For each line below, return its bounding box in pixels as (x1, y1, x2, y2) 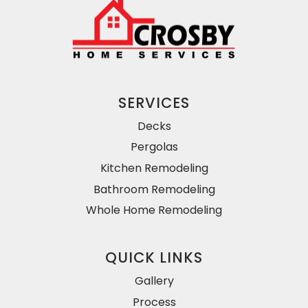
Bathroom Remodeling (93, 181, 215, 197)
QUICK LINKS (105, 247, 203, 268)
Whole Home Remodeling (86, 202, 222, 219)
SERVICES (118, 92, 190, 113)
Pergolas (130, 139, 178, 155)
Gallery (134, 273, 174, 289)
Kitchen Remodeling (100, 160, 208, 177)
